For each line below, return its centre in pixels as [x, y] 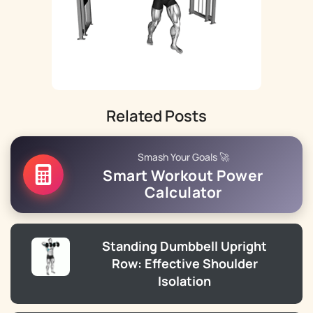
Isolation [184, 281]
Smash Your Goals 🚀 [183, 157]
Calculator [183, 192]
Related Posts [156, 116]
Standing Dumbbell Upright [184, 246]
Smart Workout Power [183, 175]
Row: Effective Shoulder [184, 263]
